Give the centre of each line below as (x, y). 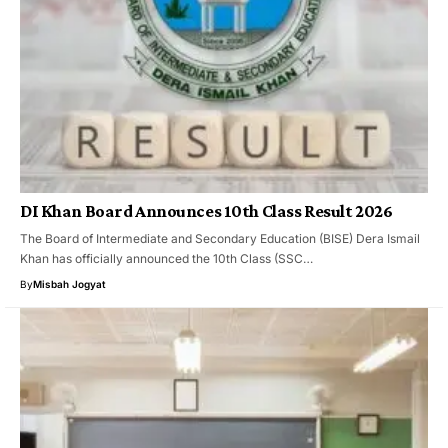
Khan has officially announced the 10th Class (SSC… (166, 258)
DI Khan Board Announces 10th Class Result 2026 (206, 210)
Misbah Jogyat (69, 283)
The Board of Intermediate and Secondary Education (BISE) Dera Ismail (220, 238)
